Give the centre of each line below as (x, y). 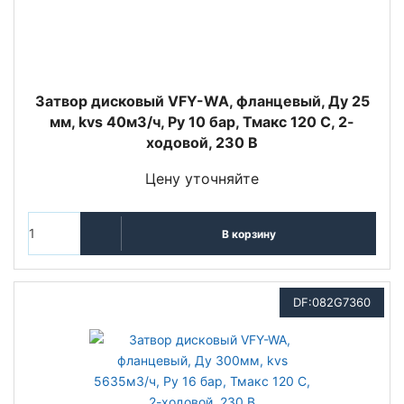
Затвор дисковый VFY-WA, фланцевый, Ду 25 (202, 101)
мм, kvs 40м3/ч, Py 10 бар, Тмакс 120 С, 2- (202, 122)
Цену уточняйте (202, 179)
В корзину (248, 234)
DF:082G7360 (332, 302)
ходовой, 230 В (202, 142)
